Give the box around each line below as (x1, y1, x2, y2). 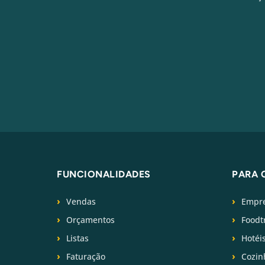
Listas (66, 232, 89, 244)
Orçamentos (66, 214, 115, 225)
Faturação (66, 250, 105, 262)
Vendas (66, 195, 96, 207)
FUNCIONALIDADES (57, 168, 151, 180)
